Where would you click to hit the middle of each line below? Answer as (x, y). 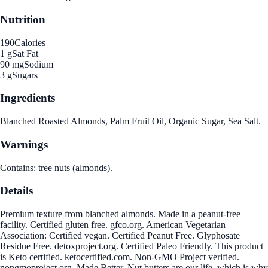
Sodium (39, 64)
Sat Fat (25, 53)
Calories (30, 42)
